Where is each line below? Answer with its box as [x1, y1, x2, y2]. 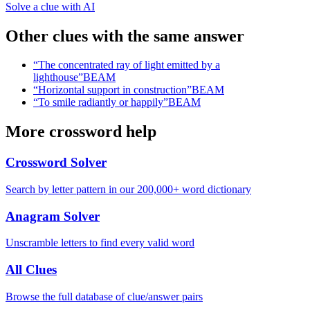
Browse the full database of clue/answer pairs [6, 290, 203, 302]
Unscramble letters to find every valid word [6, 237, 194, 249]
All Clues [6, 262, 57, 277]
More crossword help [6, 122, 156, 141]
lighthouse [33, 71, 78, 84]
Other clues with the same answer [6, 26, 244, 45]
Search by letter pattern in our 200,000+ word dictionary [6, 183, 251, 195]
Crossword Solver [6, 155, 107, 170]
